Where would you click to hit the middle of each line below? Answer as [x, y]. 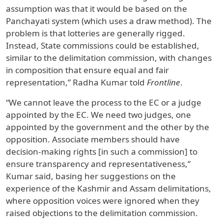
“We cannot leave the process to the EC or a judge [104, 103]
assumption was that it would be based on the [96, 9]
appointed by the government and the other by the [108, 127]
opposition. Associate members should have [93, 139]
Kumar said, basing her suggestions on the [91, 176]
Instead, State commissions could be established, [103, 46]
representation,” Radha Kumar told [76, 82]
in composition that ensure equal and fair [87, 70]
